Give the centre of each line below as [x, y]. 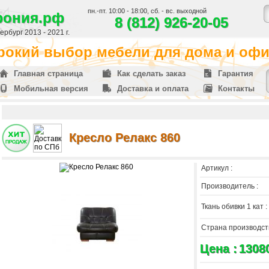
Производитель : [230, 186]
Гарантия [236, 74]
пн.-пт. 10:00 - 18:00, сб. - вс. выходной [147, 11]
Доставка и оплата [153, 89]
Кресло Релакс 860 [125, 138]
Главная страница [48, 74]
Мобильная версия [51, 89]
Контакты [236, 89]
